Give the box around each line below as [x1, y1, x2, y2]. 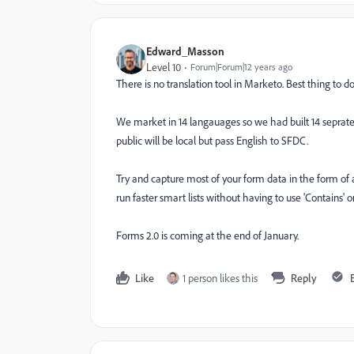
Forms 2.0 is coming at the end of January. [116, 228, 299, 243]
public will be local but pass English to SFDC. [116, 134, 308, 148]
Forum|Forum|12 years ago [190, 61, 292, 73]
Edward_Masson [146, 44, 224, 58]
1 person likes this [183, 271, 258, 285]
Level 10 [146, 60, 181, 74]
